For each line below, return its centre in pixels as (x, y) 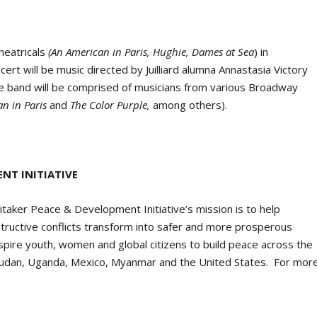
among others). (189, 105)
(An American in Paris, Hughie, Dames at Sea (151, 52)
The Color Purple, (110, 105)
